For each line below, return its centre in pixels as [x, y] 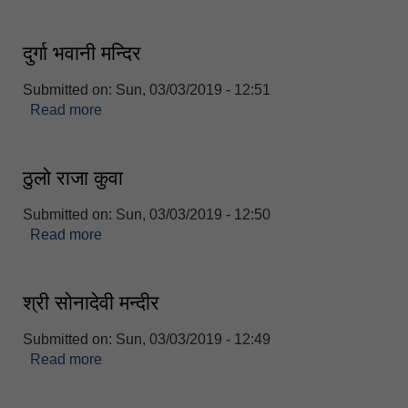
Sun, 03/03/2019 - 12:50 [193, 214]
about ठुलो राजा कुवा [159, 234]
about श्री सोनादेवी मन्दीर [172, 359]
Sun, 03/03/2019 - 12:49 [193, 339]
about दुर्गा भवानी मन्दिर [165, 109]
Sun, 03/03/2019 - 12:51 [193, 89]
